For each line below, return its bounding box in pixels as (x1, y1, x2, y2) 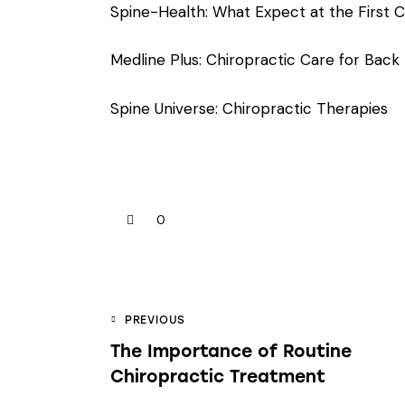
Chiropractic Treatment (110, 366, 325, 388)
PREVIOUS (124, 314, 186, 327)
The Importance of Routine (110, 341, 352, 363)
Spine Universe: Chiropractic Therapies (110, 98, 388, 118)
